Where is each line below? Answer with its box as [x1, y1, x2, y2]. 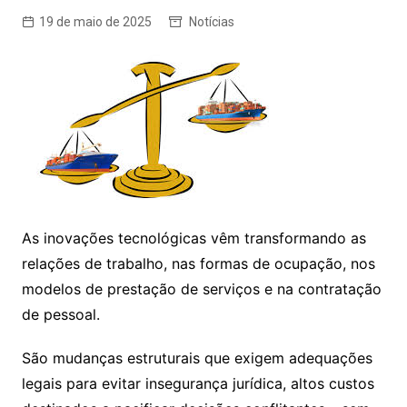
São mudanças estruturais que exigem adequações [21, 349, 372, 368]
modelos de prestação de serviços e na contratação [21, 280, 382, 299]
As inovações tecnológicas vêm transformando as [21, 229, 366, 248]
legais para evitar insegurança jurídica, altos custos [21, 374, 374, 393]
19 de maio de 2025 [38, 15, 152, 30]
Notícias [188, 15, 234, 30]
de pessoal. [21, 305, 100, 324]
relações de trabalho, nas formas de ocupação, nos [21, 254, 375, 273]
